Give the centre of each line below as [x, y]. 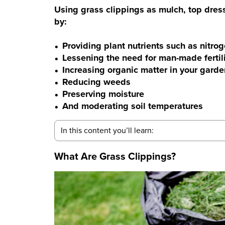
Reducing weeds [96, 82]
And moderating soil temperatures [133, 106]
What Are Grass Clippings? [115, 156]
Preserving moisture [103, 94]
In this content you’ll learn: [107, 130]
